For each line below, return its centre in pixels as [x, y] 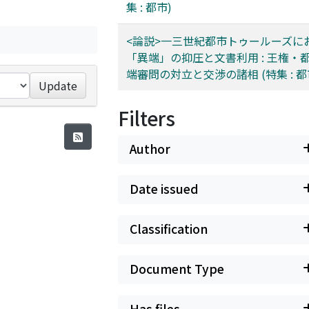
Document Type [177, 269]
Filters [147, 118]
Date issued [164, 189]
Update [58, 86]
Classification [169, 229]
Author [150, 149]
